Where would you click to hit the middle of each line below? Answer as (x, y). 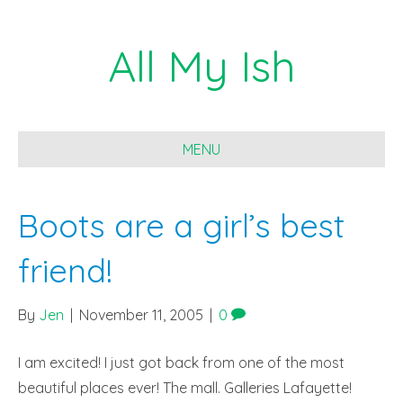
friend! (65, 270)
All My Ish (201, 66)
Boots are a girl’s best (181, 225)
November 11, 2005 (141, 315)
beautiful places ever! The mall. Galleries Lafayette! (185, 388)
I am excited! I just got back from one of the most (181, 363)
